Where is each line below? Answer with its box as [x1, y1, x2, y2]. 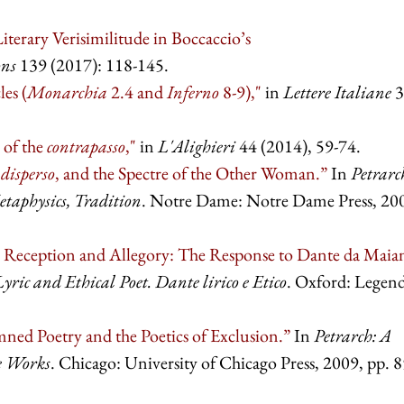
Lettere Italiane [283, 80, 391, 105]
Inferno [167, 80, 219, 105]
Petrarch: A [314, 324, 391, 348]
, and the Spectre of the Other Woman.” [55, 161, 327, 186]
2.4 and [111, 80, 167, 105]
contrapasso [47, 134, 125, 159]
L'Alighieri [158, 134, 235, 159]
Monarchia [27, 80, 111, 105]
